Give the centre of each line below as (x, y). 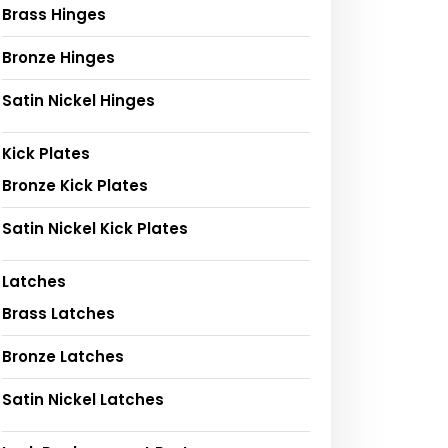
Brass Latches (58, 313)
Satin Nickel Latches (83, 399)
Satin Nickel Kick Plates (95, 228)
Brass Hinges (54, 14)
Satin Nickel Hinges (78, 100)
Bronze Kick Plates (75, 185)
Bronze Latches (63, 356)
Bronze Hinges (58, 57)
